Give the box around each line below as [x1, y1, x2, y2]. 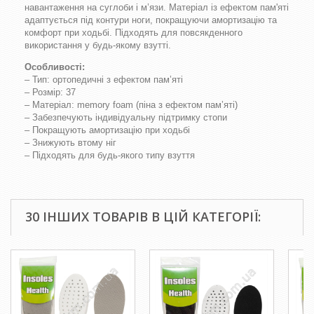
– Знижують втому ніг [25, 137, 116, 148]
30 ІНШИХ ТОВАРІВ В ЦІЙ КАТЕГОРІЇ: [25, 208, 261, 225]
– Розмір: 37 [25, 87, 76, 97]
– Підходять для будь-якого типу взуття [25, 150, 195, 161]
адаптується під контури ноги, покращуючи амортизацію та [25, 15, 277, 25]
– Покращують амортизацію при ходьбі [25, 125, 190, 135]
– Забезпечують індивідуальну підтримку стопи [25, 112, 227, 123]
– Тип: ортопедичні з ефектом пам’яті [25, 74, 183, 85]
